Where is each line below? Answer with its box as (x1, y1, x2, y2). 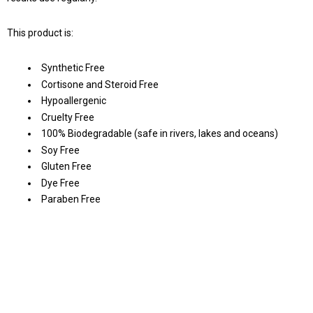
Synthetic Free (41, 62, 105, 74)
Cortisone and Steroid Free (41, 78, 159, 90)
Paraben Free (41, 194, 101, 205)
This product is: (7, 27, 73, 39)
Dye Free (41, 177, 80, 189)
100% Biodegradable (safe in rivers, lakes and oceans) (41, 128, 278, 140)
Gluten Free (41, 161, 92, 173)
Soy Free (41, 144, 80, 156)
